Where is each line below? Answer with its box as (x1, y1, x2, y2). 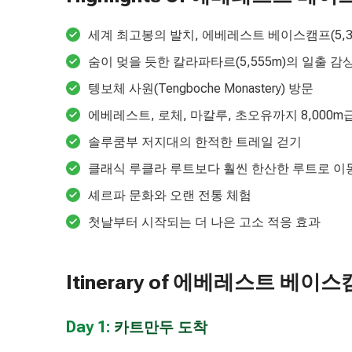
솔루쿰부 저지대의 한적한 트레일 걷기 (88, 134, 302, 149)
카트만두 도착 (114, 317, 207, 336)
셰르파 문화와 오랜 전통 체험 (88, 187, 251, 203)
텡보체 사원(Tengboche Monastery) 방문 (88, 80, 313, 96)
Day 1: (66, 317, 114, 336)
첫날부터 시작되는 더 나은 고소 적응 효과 (88, 214, 321, 229)
